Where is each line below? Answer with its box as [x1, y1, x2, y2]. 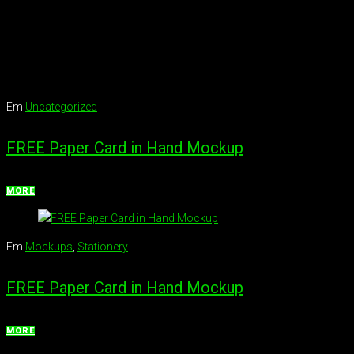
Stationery [77, 239, 128, 253]
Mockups [25, 239, 73, 253]
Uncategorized [25, 100, 97, 113]
